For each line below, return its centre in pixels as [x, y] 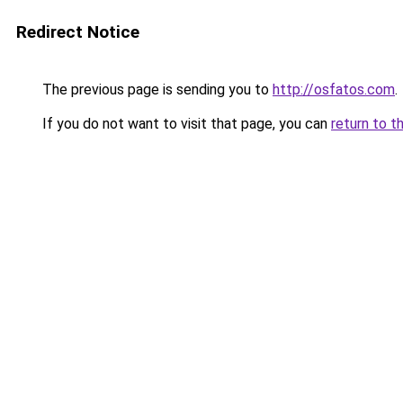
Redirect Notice [78, 32]
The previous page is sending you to [156, 90]
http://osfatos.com [334, 90]
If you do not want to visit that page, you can [185, 124]
